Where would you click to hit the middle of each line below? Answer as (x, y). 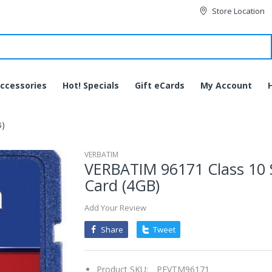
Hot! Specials (91, 85)
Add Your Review (115, 208)
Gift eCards (160, 85)
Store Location (238, 11)
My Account (226, 85)
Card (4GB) (122, 185)
